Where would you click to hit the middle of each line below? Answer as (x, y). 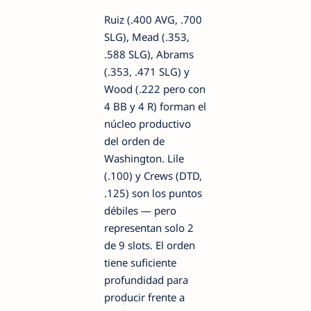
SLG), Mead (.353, (147, 37)
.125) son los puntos (153, 193)
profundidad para (146, 280)
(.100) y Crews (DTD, (153, 176)
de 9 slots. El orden (150, 245)
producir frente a (144, 297)
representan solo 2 (149, 228)
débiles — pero (140, 211)
